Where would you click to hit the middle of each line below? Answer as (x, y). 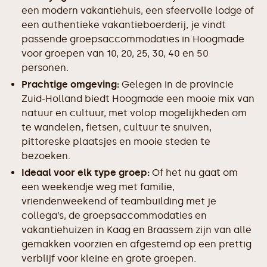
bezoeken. (46, 156)
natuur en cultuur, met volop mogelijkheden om (134, 113)
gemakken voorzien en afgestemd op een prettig (136, 244)
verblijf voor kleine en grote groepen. (109, 258)
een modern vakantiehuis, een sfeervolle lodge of (138, 10)
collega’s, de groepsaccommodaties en (114, 215)
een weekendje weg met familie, (98, 187)
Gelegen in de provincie (176, 84)
